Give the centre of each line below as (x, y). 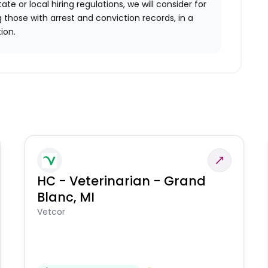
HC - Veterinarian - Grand (121, 181)
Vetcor (51, 212)
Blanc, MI (66, 197)
